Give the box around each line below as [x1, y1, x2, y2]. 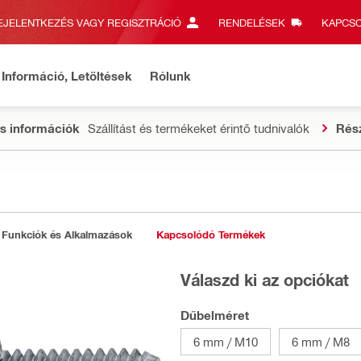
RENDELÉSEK [218, 16, 285, 28]
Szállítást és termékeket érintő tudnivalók [88, 121, 309, 135]
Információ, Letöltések [2, 68, 132, 83]
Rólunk [150, 68, 191, 83]
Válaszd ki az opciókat [180, 269, 349, 289]
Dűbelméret [180, 308, 249, 322]
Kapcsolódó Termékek [156, 228, 265, 241]
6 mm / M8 [292, 334, 350, 349]
